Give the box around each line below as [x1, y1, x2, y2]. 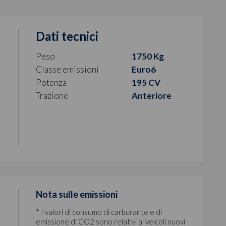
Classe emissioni [35, 64, 99, 75]
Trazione [35, 90, 68, 101]
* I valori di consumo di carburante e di [35, 207, 162, 216]
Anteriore [132, 90, 172, 101]
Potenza [35, 77, 67, 88]
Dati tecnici [35, 28, 98, 43]
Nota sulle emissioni [35, 188, 118, 200]
